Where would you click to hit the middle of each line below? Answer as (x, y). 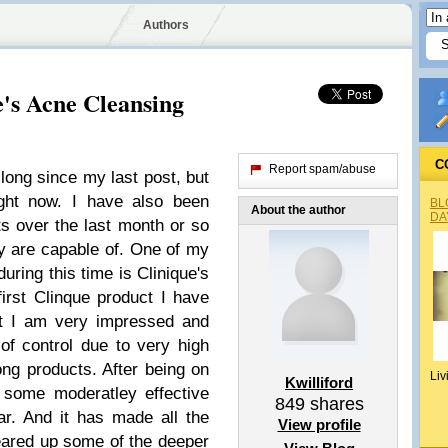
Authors (165, 25)
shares (334, 404)
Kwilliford (319, 382)
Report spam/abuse (322, 169)
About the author (298, 210)
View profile (319, 424)
